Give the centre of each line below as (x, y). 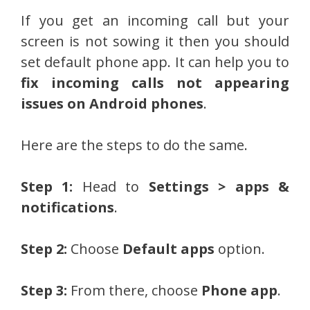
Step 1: (47, 187)
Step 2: (44, 249)
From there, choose (134, 291)
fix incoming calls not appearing (155, 83)
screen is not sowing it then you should (155, 42)
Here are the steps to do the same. (134, 145)
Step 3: (44, 291)
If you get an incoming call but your (155, 21)
